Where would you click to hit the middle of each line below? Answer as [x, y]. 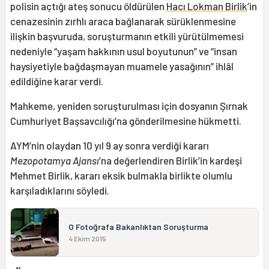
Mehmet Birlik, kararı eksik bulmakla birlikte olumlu [121, 175]
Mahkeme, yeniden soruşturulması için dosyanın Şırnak [129, 105]
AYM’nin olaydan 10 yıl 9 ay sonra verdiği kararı [110, 145]
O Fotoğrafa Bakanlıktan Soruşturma [138, 227]
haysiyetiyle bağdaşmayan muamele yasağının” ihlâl [122, 66]
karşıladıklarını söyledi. [60, 190]
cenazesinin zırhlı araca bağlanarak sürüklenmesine [123, 21]
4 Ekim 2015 [87, 238]
